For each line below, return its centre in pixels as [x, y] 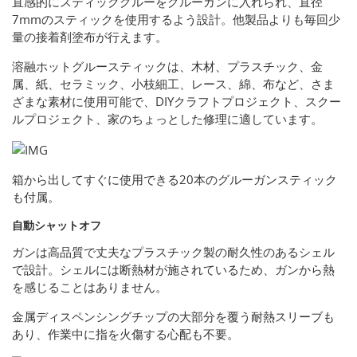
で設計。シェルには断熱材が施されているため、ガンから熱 [173, 270]
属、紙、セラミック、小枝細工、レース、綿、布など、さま [173, 84]
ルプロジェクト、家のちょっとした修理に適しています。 [167, 119]
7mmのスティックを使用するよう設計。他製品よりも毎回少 [176, 20]
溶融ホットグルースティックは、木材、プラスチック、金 [167, 67]
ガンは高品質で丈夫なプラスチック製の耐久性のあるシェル [173, 252]
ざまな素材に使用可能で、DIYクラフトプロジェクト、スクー [177, 102]
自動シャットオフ [57, 226]
